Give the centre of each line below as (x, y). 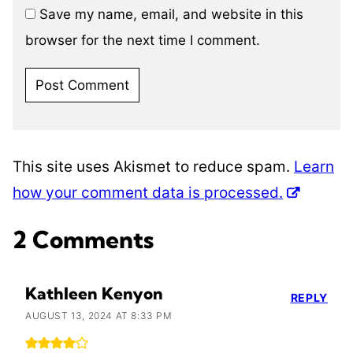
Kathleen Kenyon (94, 293)
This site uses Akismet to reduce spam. (153, 167)
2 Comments (83, 239)
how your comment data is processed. (148, 193)
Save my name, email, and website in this (171, 15)
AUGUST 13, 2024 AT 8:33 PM (99, 315)
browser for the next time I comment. (143, 41)
